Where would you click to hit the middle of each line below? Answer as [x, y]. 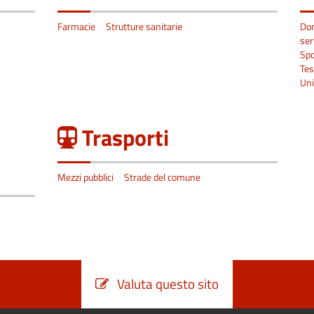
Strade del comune [162, 177]
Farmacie [76, 26]
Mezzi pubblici [85, 177]
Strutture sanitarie [144, 26]
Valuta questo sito [164, 283]
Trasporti [125, 137]
